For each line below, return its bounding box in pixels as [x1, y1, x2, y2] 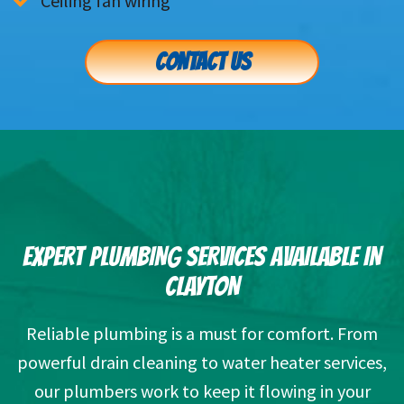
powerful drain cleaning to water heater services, [17, 351, 387, 374]
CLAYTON [164, 272, 240, 301]
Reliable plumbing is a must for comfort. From [26, 322, 378, 345]
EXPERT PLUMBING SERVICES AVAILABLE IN [23, 243, 381, 271]
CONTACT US [154, 50, 250, 76]
